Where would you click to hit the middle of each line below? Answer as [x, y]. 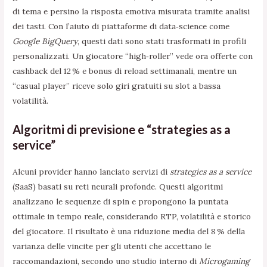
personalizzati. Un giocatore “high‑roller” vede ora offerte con [133, 56]
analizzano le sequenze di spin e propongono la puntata [121, 201]
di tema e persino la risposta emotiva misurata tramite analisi [131, 11]
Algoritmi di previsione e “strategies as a [122, 129]
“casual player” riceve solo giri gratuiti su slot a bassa [117, 86]
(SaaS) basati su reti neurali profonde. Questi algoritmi [118, 186]
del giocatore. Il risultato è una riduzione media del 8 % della [129, 231]
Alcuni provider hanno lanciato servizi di [91, 171]
